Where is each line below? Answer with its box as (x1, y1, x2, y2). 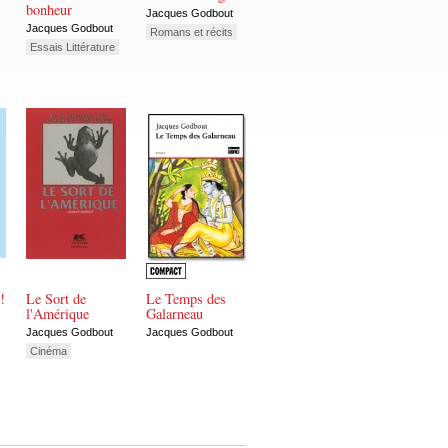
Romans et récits (150, 25, 233, 38)
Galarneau (146, 304, 203, 324)
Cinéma (30, 344, 67, 357)
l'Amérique (26, 304, 89, 324)
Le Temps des (146, 289, 226, 309)
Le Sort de (26, 289, 86, 309)
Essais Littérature (30, 40, 115, 53)
